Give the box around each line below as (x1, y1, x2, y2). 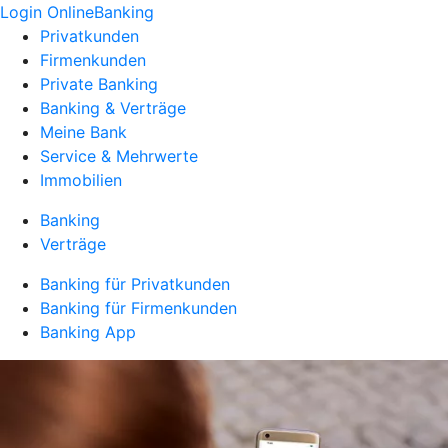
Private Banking (40, 74, 158, 94)
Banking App (40, 322, 136, 342)
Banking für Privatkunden (40, 274, 230, 294)
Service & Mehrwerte (40, 146, 198, 166)
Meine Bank (40, 122, 127, 142)
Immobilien (40, 170, 122, 190)
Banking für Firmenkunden (40, 298, 237, 318)
